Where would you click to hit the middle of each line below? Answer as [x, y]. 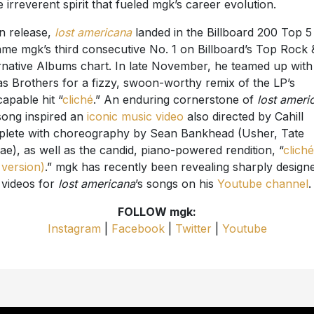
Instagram [74, 229]
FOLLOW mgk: [157, 212]
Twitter [193, 229]
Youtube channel [262, 184]
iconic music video [135, 117]
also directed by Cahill [243, 117]
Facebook [138, 229]
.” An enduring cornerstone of [175, 100]
